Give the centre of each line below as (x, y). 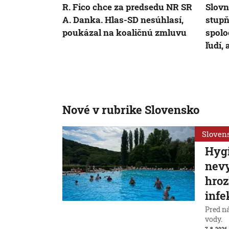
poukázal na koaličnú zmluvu (124, 33)
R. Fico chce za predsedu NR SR (127, 7)
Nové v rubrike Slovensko (131, 110)
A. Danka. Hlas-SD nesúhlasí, (123, 20)
